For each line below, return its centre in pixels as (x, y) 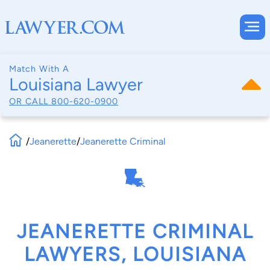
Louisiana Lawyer (76, 84)
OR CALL (30, 101)
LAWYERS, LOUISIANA (135, 255)
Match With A (39, 69)
